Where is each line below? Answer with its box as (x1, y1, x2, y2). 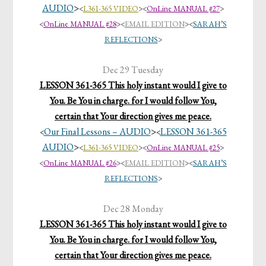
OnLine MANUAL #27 (147, 4, 220, 14)
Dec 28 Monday (103, 202, 163, 216)
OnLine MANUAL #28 (43, 19, 116, 30)
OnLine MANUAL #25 (147, 142, 220, 153)
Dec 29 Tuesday (103, 64, 163, 77)
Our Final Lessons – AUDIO (43, 125, 151, 138)
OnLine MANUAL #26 (43, 158, 116, 169)
